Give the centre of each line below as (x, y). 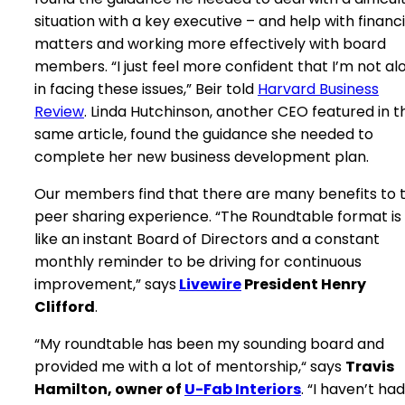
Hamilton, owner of (109, 389)
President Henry (304, 284)
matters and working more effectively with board (210, 44)
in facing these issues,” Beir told (146, 89)
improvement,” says (105, 284)
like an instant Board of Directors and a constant (207, 239)
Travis (370, 367)
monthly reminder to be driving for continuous (198, 262)
